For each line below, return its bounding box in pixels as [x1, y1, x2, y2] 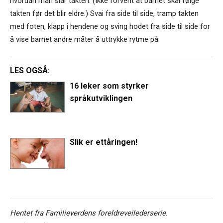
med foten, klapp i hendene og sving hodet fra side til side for [10, 21, 210, 31]
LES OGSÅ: [10, 65, 50, 75]
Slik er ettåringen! [70, 137, 138, 147]
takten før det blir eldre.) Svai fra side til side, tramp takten [10, 8, 199, 18]
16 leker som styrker [70, 81, 149, 91]
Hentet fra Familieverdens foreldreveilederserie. [10, 208, 168, 218]
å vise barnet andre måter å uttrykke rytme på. [10, 34, 160, 44]
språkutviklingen [70, 93, 133, 103]
